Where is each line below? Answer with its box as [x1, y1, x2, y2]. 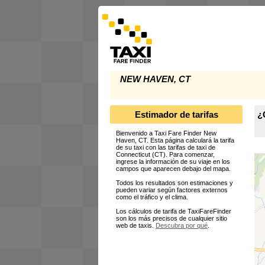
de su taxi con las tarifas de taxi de [116, 144, 215, 151]
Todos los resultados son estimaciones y [116, 179, 233, 187]
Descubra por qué [156, 222, 208, 230]
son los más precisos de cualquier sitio [116, 215, 227, 222]
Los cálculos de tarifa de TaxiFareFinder [116, 208, 231, 215]
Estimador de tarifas [134, 109, 218, 119]
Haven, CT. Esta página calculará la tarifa [116, 137, 234, 144]
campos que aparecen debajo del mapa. [116, 165, 231, 173]
